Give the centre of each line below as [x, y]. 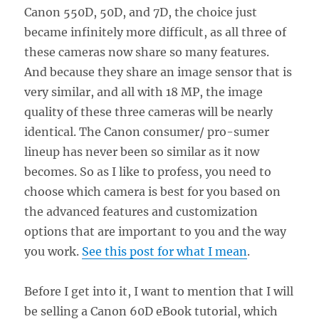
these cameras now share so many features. [147, 52]
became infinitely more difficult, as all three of [156, 32]
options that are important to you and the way [156, 232]
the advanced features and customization [141, 212]
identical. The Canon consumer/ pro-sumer [147, 132]
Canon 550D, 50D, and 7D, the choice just [141, 12]
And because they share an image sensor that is [158, 72]
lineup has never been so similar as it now [142, 152]
